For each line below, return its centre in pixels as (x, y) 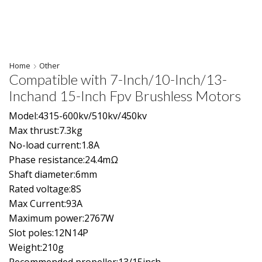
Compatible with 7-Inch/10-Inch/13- (118, 80)
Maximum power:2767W (61, 218)
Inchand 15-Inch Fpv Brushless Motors (125, 96)
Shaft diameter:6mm (53, 174)
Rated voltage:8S (45, 189)
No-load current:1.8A (54, 145)
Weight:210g (36, 247)
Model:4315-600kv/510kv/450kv (78, 116)
